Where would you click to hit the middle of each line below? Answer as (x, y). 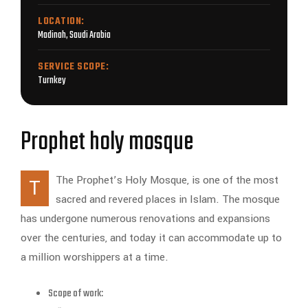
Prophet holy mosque (107, 143)
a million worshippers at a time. (95, 257)
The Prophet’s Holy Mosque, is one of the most (167, 180)
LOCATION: (61, 22)
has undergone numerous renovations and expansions (145, 219)
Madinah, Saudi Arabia (74, 36)
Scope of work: (76, 294)
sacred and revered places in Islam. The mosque (168, 200)
